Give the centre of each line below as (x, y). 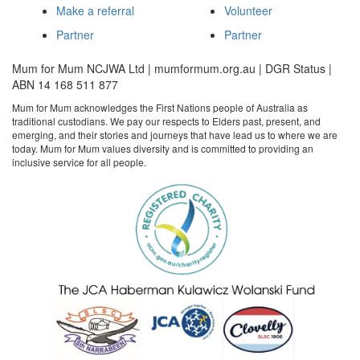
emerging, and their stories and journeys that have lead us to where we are (175, 134)
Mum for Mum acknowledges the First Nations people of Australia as (160, 107)
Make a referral (95, 10)
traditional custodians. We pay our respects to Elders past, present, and (166, 121)
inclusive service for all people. (79, 162)
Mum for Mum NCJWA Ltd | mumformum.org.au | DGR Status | (172, 68)
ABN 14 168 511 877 (65, 84)
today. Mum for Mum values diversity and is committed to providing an (163, 148)
